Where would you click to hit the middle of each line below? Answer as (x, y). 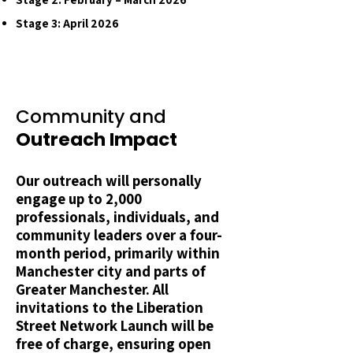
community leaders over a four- (119, 235)
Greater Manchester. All (92, 289)
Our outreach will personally (109, 180)
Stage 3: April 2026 (67, 23)
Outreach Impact (97, 139)
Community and (91, 117)
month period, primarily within (118, 253)
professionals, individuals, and (117, 217)
